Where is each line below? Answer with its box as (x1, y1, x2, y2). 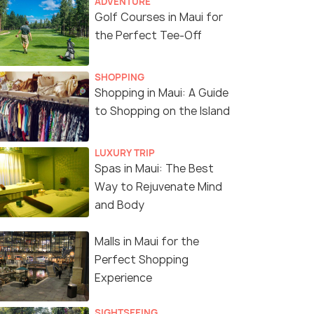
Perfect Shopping (95, 252, 189, 268)
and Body (95, 198, 144, 213)
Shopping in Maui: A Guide (95, 86, 228, 101)
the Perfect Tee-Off (95, 28, 202, 43)
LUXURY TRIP (95, 146, 155, 160)
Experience (95, 271, 152, 286)
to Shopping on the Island (95, 104, 230, 119)
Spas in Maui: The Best (95, 161, 214, 177)
